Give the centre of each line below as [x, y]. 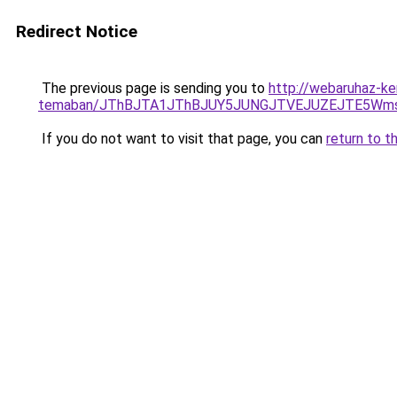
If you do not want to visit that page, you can [182, 139]
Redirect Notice [77, 31]
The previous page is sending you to [153, 88]
